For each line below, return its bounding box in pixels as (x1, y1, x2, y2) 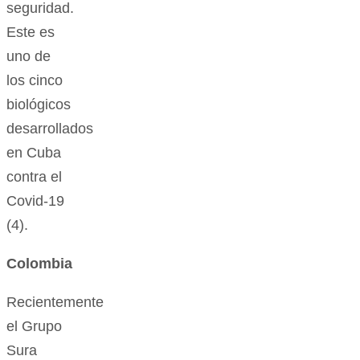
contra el (6, 169, 62, 186)
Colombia (6, 256, 72, 272)
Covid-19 (6, 193, 64, 210)
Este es (6, 24, 55, 41)
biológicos (6, 96, 71, 113)
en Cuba (6, 145, 61, 162)
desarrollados (6, 121, 93, 137)
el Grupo (6, 318, 62, 335)
